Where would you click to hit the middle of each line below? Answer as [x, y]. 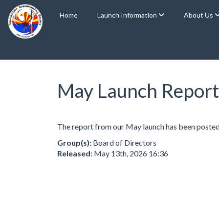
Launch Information [128, 15]
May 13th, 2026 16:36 [131, 153]
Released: [75, 153]
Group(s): [74, 142]
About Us [199, 15]
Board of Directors [124, 142]
